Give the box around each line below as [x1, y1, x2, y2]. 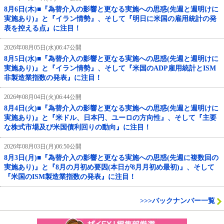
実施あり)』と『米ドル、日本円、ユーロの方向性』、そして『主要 [4, 113, 216, 121]
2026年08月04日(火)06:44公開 [4, 93, 81, 100]
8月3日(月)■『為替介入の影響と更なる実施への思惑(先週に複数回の [4, 153, 218, 161]
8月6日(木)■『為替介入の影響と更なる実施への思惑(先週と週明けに [4, 5, 218, 13]
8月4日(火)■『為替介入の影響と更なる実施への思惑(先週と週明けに [4, 104, 218, 112]
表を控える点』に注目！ [4, 24, 81, 32]
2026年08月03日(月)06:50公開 [4, 142, 81, 150]
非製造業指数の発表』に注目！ [4, 73, 102, 81]
